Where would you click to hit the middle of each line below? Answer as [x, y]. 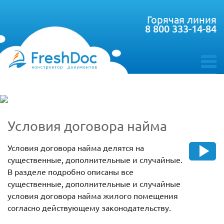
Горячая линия [182, 19]
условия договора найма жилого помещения [93, 196]
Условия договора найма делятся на [76, 148]
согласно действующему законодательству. [89, 208]
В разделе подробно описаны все [70, 172]
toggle [211, 71]
